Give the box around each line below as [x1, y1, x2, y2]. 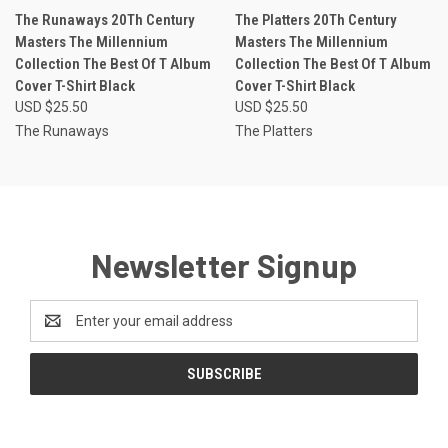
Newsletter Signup [90, 246, 358, 285]
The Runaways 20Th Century [15, 11, 195, 30]
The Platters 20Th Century [234, 11, 397, 30]
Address [30, 323, 83, 340]
